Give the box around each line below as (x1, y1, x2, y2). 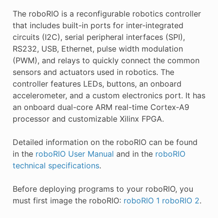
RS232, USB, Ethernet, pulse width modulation (12, 44, 183, 54)
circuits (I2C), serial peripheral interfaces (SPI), (12, 32, 185, 42)
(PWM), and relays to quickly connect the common (12, 55, 200, 66)
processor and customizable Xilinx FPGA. (12, 114, 164, 124)
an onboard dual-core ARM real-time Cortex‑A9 (12, 102, 189, 112)
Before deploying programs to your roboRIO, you (12, 184, 193, 194)
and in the (113, 149, 155, 159)
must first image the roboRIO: (12, 196, 124, 206)
